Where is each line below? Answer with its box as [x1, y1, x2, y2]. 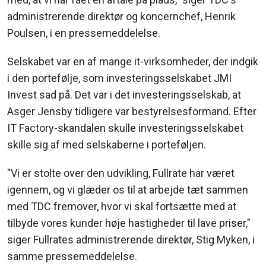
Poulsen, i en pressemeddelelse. [7, 27, 160, 39]
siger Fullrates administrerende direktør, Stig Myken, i [7, 233, 255, 246]
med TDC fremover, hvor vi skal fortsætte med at [7, 200, 236, 213]
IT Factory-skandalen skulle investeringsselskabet [7, 122, 243, 134]
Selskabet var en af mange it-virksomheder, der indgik [7, 55, 258, 68]
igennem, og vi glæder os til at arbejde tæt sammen [7, 183, 248, 196]
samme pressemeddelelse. [7, 250, 137, 262]
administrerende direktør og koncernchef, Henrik [7, 10, 236, 23]
